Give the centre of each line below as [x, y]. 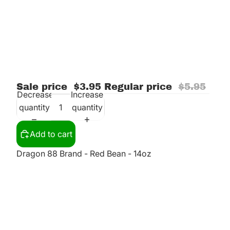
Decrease [35, 94]
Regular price [140, 87]
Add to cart [51, 134]
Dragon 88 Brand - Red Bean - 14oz [84, 154]
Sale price [43, 87]
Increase [87, 94]
